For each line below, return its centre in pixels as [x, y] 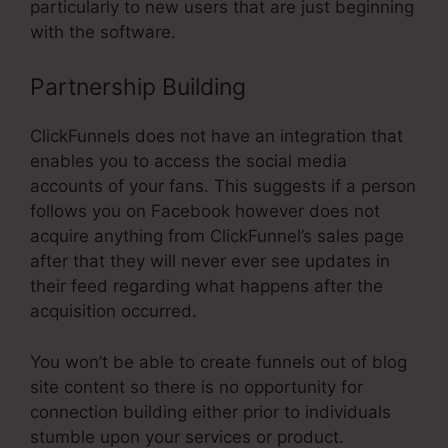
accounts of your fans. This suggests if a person [223, 186]
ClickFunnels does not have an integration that [216, 136]
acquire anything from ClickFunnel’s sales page [217, 236]
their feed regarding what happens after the [206, 286]
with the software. [103, 31]
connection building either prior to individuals [210, 411]
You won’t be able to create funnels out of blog [218, 361]
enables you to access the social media [188, 161]
